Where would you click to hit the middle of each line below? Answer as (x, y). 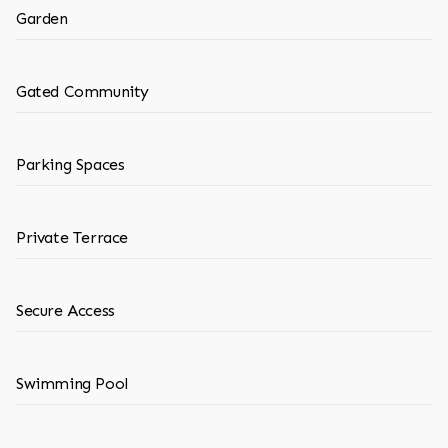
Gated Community (82, 91)
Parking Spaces (70, 164)
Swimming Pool (72, 383)
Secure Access (65, 310)
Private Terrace (72, 237)
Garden (42, 18)
